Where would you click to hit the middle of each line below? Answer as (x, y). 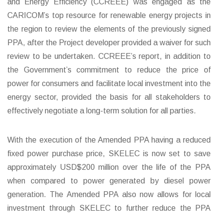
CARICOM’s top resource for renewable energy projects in (109, 15)
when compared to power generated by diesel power (109, 181)
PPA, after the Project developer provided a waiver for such (109, 42)
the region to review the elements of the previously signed (109, 29)
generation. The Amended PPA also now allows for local (109, 194)
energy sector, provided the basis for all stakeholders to (109, 97)
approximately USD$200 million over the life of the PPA (109, 167)
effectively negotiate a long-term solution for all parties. (102, 110)
